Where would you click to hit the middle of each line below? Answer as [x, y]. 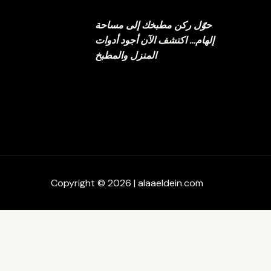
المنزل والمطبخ [126, 56]
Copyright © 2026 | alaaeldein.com [127, 183]
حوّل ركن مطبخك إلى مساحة [153, 25]
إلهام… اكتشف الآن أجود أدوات [154, 41]
